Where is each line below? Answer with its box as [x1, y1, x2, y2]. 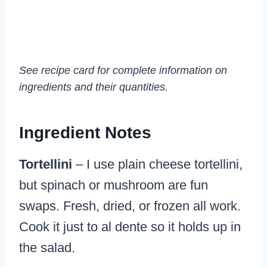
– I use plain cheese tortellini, [72, 157, 243, 172]
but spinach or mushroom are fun [19, 178, 208, 193]
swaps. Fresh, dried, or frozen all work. [19, 198, 241, 214]
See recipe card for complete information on [19, 64, 227, 77]
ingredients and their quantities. [19, 81, 168, 94]
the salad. [19, 240, 75, 256]
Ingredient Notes [19, 123, 151, 142]
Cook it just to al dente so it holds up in [19, 219, 241, 235]
